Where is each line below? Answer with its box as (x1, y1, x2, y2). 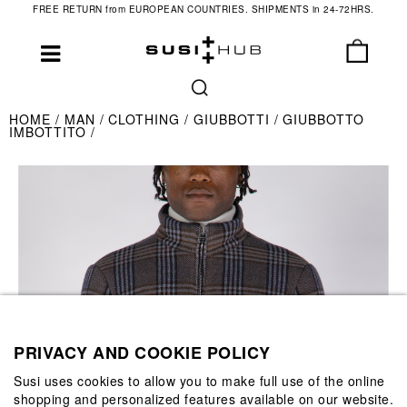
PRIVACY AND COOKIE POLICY (14, 340, 271, 364)
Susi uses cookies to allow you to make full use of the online (14, 371, 385, 390)
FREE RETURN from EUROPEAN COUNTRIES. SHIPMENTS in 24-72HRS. (33, 3, 374, 15)
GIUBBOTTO (283, 110, 364, 128)
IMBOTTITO (9, 123, 91, 141)
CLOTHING (108, 110, 184, 128)
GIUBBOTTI (193, 110, 274, 128)
